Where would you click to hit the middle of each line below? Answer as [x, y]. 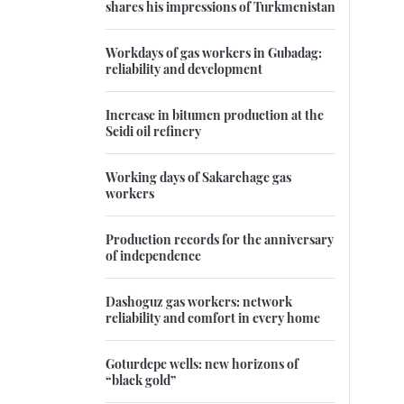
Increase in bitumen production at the [215, 115]
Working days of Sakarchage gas [198, 177]
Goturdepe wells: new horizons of [202, 364]
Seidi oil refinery [153, 131]
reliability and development [184, 69]
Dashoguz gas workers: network [199, 302]
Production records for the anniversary [220, 239]
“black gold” [141, 380]
